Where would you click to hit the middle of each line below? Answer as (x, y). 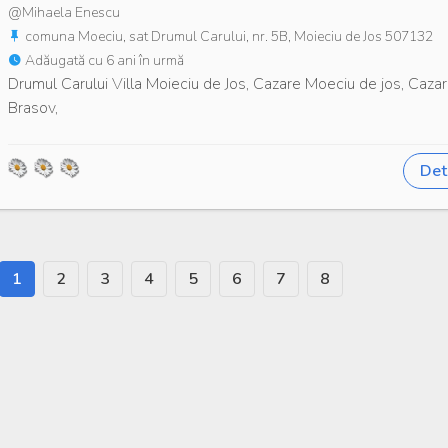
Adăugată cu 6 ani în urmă (103, 60)
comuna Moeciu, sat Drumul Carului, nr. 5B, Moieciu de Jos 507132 (227, 36)
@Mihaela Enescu (64, 12)
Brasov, (33, 107)
